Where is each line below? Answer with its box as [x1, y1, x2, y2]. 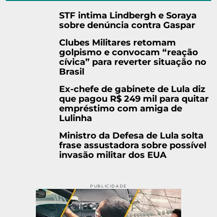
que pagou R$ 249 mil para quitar [59, 93, 209, 104]
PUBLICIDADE [90, 184, 127, 188]
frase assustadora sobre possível [59, 140, 206, 150]
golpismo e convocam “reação [59, 47, 198, 57]
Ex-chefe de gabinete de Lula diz [59, 84, 205, 94]
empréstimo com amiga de [59, 103, 182, 113]
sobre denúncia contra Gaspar [59, 20, 195, 30]
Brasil [59, 66, 84, 77]
